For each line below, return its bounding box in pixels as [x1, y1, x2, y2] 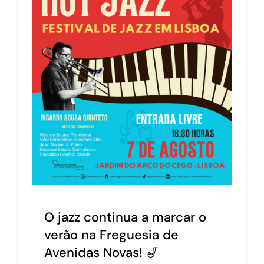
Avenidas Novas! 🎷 [44, 243, 159, 261]
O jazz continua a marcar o [44, 208, 206, 226]
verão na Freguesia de [44, 226, 179, 243]
